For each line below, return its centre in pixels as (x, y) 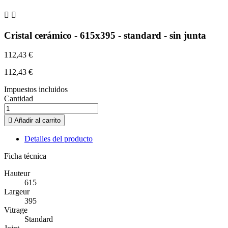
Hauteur (17, 174)
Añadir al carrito (37, 121)
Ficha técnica (25, 156)
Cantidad (19, 99)
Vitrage (16, 210)
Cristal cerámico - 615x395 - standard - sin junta (105, 35)
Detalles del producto (59, 139)
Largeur (17, 192)
